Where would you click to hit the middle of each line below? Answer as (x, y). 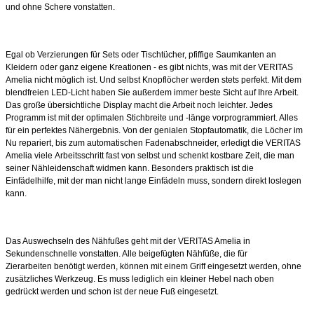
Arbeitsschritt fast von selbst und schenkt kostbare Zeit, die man (175, 155)
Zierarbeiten (30, 266)
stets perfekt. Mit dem (261, 80)
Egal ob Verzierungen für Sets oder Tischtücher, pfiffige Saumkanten (136, 54)
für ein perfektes (37, 130)
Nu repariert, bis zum (46, 143)
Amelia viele (30, 155)
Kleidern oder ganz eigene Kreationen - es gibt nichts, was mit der (132, 67)
